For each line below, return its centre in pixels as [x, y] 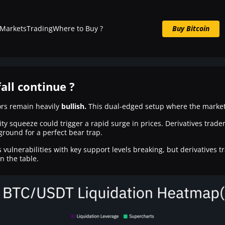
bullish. [74, 106]
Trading [40, 28]
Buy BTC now [113, 54]
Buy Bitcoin [191, 28]
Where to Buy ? [78, 28]
